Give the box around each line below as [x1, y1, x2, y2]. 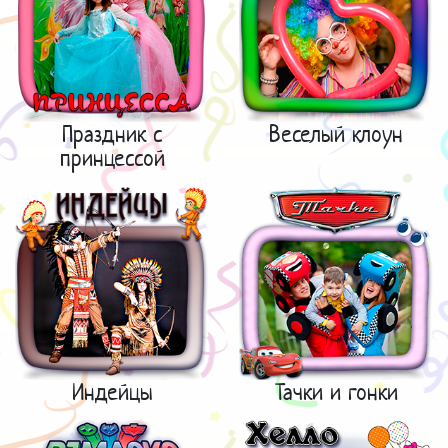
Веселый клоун [269, 118, 403, 149]
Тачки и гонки [274, 376, 398, 407]
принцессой [59, 142, 165, 173]
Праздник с [62, 118, 162, 149]
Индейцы [71, 376, 153, 407]
